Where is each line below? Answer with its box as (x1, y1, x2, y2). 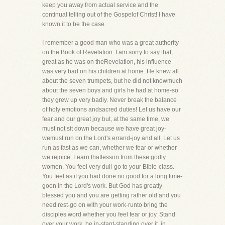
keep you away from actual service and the (42, 2, 158, 9)
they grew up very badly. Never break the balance (42, 96, 177, 103)
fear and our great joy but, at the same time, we (42, 116, 169, 123)
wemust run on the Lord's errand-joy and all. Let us (42, 135, 180, 142)
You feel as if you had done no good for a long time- (42, 173, 182, 180)
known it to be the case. (42, 21, 106, 28)
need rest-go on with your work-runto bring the (42, 201, 168, 208)
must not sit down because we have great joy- (42, 125, 166, 132)
